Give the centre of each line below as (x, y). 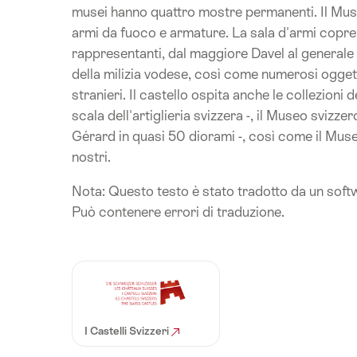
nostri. (91, 157)
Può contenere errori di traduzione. (178, 212)
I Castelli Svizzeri (128, 331)
